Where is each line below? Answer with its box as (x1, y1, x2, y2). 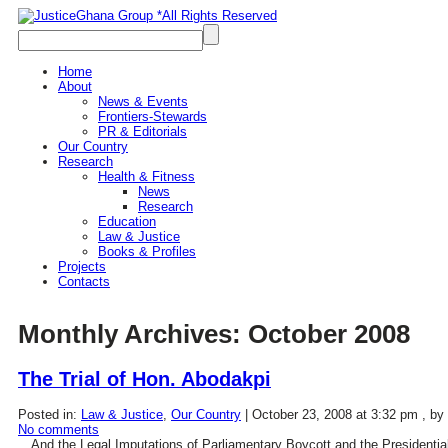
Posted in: (18, 406, 81, 422)
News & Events (98, 94, 188, 109)
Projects (58, 259, 106, 274)
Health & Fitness (98, 169, 195, 184)
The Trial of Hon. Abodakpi (18, 367, 271, 390)
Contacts (58, 274, 110, 289)
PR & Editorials (98, 124, 187, 139)
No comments (18, 421, 99, 437)
